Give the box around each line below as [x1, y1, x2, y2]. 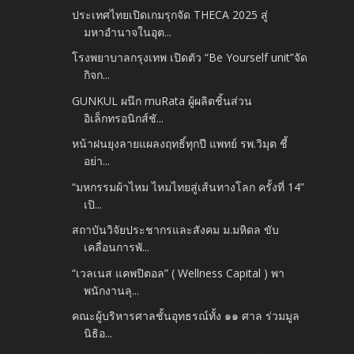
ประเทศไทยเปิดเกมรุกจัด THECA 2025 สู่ [72, 6, 269, 22]
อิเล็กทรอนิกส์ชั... [84, 110, 164, 126]
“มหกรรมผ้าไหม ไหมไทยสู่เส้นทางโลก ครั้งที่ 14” [72, 179, 305, 194]
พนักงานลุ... [84, 282, 140, 298]
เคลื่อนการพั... [84, 239, 150, 255]
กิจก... [84, 67, 111, 83]
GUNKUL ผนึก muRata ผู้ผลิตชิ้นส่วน [72, 92, 253, 108]
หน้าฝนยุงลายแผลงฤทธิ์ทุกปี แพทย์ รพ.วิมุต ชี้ [72, 136, 288, 152]
